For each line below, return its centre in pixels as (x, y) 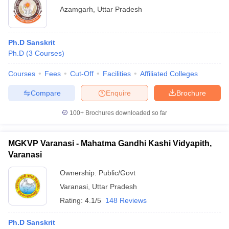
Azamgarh (76, 9)
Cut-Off (82, 74)
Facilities (117, 74)
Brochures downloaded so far (125, 113)
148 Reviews (126, 200)
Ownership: (79, 173)
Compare (45, 93)
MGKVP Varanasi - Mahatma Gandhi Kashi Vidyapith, (110, 143)
